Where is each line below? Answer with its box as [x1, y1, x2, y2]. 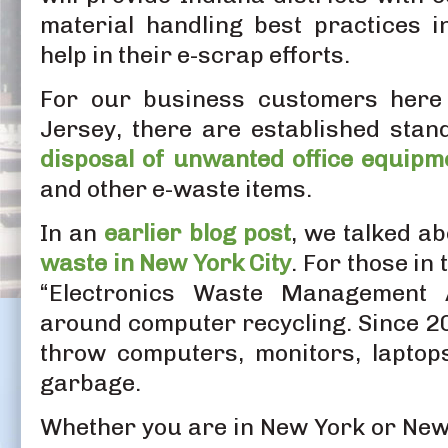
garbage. [40, 368, 141, 397]
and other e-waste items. [40, 174, 312, 203]
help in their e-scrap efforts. [40, 40, 350, 69]
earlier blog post [104, 218, 291, 247]
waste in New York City [40, 248, 292, 277]
